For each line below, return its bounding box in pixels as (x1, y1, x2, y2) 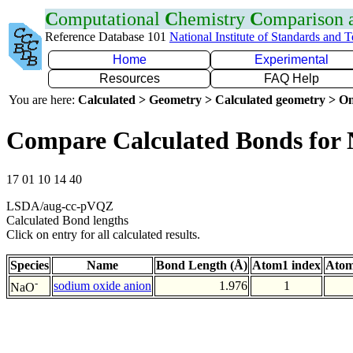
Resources (98, 72, 160, 85)
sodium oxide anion (54, 278, 151, 292)
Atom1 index (252, 258, 321, 272)
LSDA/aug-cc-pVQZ (6, 199, 113, 213)
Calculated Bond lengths (6, 213, 128, 227)
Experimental (255, 53, 329, 66)
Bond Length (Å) (156, 258, 247, 272)
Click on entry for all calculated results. (6, 227, 200, 241)
